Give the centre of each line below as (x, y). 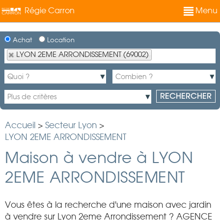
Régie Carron (50, 10)
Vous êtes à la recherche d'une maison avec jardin (108, 205)
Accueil (20, 125)
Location (60, 40)
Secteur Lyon (71, 125)
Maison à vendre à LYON (99, 157)
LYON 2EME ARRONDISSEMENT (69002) (82, 55)
